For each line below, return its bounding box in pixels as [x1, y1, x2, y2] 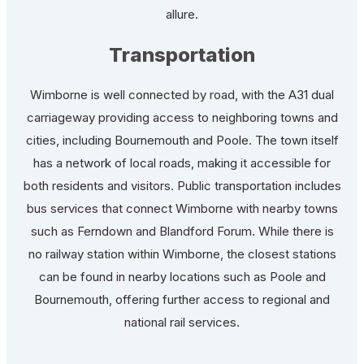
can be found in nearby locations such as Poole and [38, 268, 326, 284]
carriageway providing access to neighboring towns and [26, 109, 338, 125]
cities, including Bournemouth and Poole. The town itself [25, 132, 339, 148]
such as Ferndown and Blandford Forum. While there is [30, 223, 334, 239]
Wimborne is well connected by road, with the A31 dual [30, 86, 334, 102]
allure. [166, 6, 198, 22]
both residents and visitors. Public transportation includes [23, 177, 341, 193]
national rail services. [124, 314, 240, 330]
